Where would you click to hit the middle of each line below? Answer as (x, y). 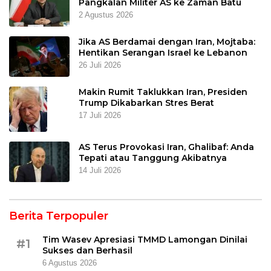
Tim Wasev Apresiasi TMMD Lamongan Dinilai (145, 239)
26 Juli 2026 (100, 65)
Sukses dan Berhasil (87, 250)
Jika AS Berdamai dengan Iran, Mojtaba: (167, 41)
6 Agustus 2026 (70, 263)
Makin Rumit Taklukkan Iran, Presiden (163, 92)
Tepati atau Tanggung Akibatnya (153, 158)
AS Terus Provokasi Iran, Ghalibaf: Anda (166, 147)
